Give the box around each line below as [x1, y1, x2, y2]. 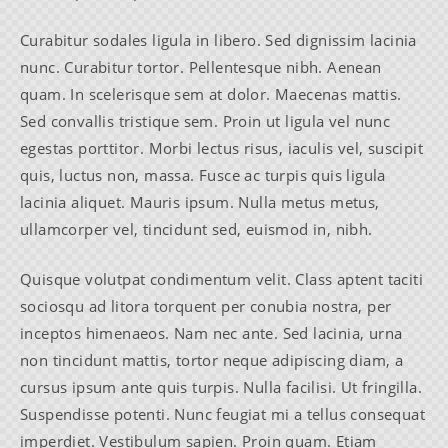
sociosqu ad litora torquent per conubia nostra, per [20, 295, 392, 316]
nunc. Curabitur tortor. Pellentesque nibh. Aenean [20, 57, 382, 78]
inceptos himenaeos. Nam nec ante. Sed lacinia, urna [20, 322, 403, 343]
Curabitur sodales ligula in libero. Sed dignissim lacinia [20, 30, 417, 51]
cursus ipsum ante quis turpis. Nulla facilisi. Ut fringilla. [20, 376, 422, 397]
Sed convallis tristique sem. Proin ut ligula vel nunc [20, 111, 391, 132]
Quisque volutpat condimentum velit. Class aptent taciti [20, 268, 423, 289]
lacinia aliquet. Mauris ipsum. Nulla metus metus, [20, 192, 380, 213]
